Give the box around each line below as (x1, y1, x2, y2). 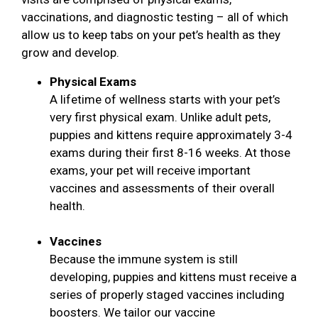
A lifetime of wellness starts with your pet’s (50, 92, 280, 106)
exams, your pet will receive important (50, 163, 251, 177)
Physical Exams (50, 74, 136, 89)
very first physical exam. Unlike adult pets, (50, 109, 270, 124)
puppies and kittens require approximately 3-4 (50, 127, 292, 142)
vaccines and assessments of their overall (50, 180, 275, 195)
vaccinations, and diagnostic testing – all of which (21, 9, 288, 24)
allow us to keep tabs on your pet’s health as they (21, 27, 280, 42)
